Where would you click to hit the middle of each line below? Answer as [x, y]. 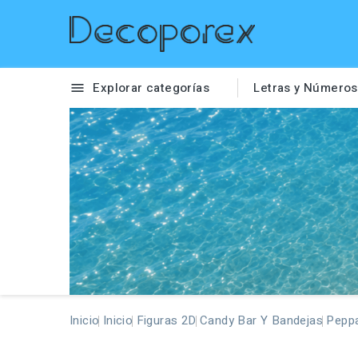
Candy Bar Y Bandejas [262, 320]
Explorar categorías [149, 88]
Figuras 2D [166, 320]
